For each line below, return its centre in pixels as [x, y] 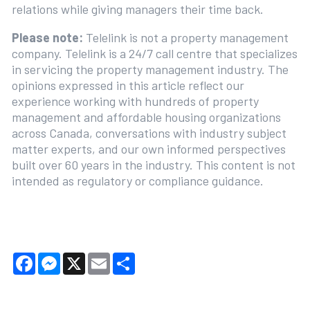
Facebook [60, 258]
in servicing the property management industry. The [150, 69]
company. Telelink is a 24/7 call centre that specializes [154, 53]
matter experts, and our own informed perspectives [148, 148]
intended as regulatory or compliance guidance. [143, 180]
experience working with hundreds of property [135, 101]
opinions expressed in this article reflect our [128, 85]
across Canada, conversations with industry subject [149, 133]
